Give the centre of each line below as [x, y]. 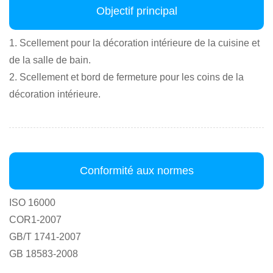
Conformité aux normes [136, 170]
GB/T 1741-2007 [45, 236]
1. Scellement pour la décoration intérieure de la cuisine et [134, 43]
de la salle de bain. [50, 60]
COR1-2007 [35, 219]
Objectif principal [136, 11]
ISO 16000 [32, 202]
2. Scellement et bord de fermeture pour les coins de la [126, 77]
